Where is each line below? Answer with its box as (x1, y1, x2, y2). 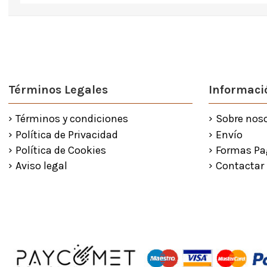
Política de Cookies (15, 143, 106, 157)
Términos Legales (8, 83, 108, 97)
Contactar (215, 159, 264, 172)
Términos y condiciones (15, 112, 128, 126)
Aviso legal (15, 159, 67, 172)
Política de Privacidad (15, 128, 118, 141)
